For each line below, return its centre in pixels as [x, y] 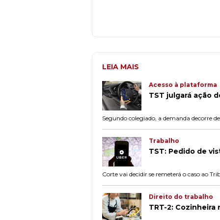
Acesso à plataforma [183, 85]
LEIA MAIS [121, 67]
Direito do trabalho [181, 196]
